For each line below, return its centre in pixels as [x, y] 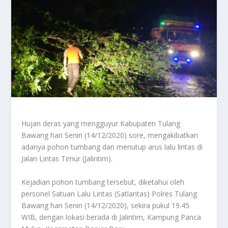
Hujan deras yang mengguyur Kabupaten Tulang [101, 124]
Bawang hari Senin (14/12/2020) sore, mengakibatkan [110, 135]
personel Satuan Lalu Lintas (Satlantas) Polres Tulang [109, 193]
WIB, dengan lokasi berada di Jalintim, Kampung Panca [111, 217]
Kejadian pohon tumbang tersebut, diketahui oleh [103, 182]
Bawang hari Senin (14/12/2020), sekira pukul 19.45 [106, 205]
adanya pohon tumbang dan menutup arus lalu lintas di [112, 147]
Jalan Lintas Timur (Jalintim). [67, 159]
